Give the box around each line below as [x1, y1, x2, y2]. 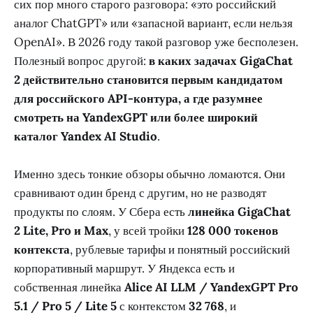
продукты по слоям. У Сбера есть [14, 204, 188, 220]
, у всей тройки [108, 223, 187, 239]
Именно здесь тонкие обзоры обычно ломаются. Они [14, 166, 285, 182]
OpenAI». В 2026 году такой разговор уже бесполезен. [14, 34, 298, 50]
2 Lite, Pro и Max [14, 223, 108, 239]
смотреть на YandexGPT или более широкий [14, 110, 258, 126]
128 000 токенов [187, 223, 278, 239]
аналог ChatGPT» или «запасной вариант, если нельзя [14, 15, 293, 31]
